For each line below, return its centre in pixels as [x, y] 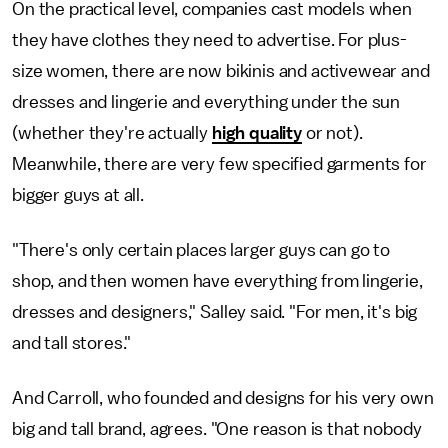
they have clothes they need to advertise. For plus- [209, 40]
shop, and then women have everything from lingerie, [217, 281]
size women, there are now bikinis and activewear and [221, 71]
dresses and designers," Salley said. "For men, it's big [215, 312]
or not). [332, 133]
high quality [256, 133]
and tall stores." [72, 343]
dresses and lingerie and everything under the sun [206, 102]
